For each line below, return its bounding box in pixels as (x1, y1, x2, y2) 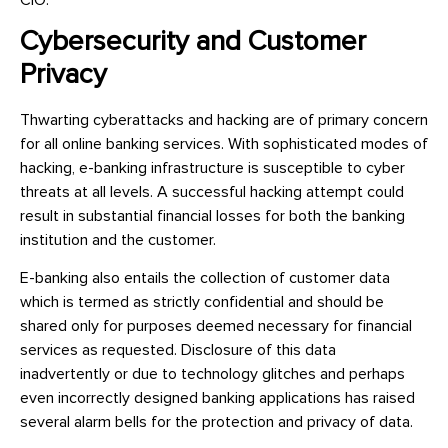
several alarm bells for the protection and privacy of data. (20, 414, 413, 431)
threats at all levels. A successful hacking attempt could (20, 184, 404, 200)
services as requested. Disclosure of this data (20, 342, 336, 359)
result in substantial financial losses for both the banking (20, 208, 405, 224)
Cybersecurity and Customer (20, 28, 366, 56)
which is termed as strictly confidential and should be (20, 294, 384, 311)
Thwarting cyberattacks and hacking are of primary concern (20, 112, 428, 128)
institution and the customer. (20, 232, 216, 248)
